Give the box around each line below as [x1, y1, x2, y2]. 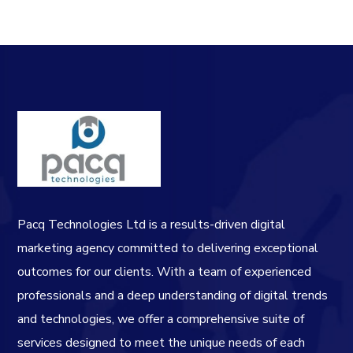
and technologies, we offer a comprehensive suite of [17, 310, 305, 328]
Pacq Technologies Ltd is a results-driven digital [17, 215, 286, 233]
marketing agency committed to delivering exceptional [17, 239, 319, 257]
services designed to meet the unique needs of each [17, 333, 306, 351]
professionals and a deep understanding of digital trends [17, 286, 329, 304]
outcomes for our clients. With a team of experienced [17, 262, 312, 281]
